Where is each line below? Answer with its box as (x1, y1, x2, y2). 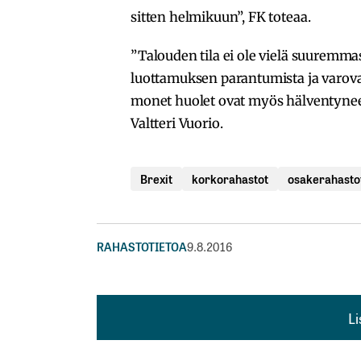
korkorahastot (192, 169, 268, 187)
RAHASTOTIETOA (97, 237, 187, 255)
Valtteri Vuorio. (131, 114, 223, 131)
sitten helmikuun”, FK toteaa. (131, 8, 311, 25)
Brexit (140, 169, 172, 187)
